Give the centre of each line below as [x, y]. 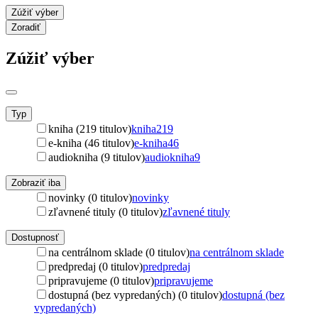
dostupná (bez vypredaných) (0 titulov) [135, 295]
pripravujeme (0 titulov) [101, 280]
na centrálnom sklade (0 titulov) [119, 252]
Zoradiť [26, 28]
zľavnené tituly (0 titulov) [105, 212]
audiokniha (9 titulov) [97, 157]
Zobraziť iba [36, 182]
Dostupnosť [35, 237]
